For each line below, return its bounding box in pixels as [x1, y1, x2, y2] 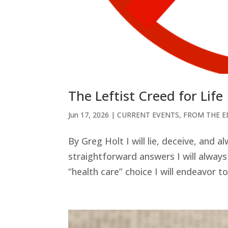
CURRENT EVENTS [117, 109, 180, 120]
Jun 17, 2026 [68, 109, 109, 120]
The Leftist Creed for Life [68, 86, 223, 105]
